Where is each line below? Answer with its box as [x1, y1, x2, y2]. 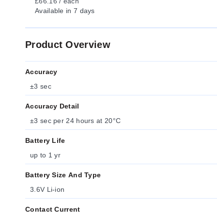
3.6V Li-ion [30, 186, 65, 193]
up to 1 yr [30, 151, 61, 159]
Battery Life [25, 137, 65, 144]
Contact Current [25, 205, 80, 213]
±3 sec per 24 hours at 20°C [30, 117, 121, 124]
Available [35, 7, 64, 15]
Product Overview [25, 39, 110, 50]
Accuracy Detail [25, 102, 79, 110]
